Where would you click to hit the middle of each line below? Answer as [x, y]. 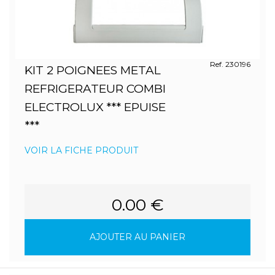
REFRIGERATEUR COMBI [95, 89]
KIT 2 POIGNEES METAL [93, 70]
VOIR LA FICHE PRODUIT [81, 150]
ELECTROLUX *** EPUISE [95, 107]
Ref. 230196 [230, 64]
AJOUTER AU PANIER [137, 237]
